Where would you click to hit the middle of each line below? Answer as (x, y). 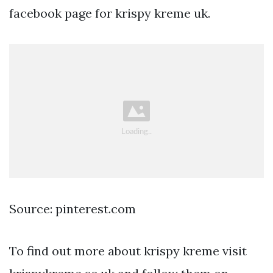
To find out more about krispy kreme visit (128, 251)
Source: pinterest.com (73, 209)
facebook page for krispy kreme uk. (110, 13)
